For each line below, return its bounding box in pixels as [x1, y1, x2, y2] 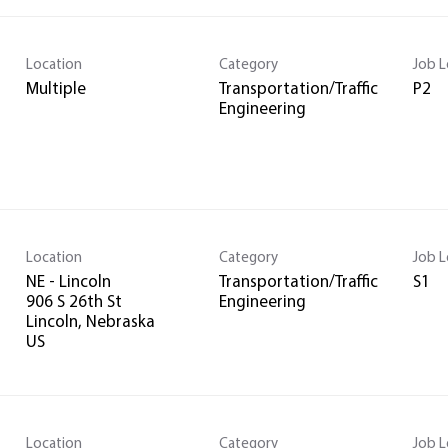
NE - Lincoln [26, 273, 111, 291]
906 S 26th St [26, 293, 122, 311]
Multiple [26, 80, 86, 98]
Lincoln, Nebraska [26, 313, 155, 331]
